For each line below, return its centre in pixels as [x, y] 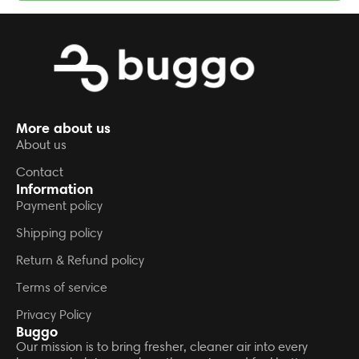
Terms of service [62, 288]
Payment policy [59, 206]
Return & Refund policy [80, 260]
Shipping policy [59, 233]
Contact [40, 172]
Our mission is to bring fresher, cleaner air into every [162, 347]
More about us [63, 128]
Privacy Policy [54, 315]
